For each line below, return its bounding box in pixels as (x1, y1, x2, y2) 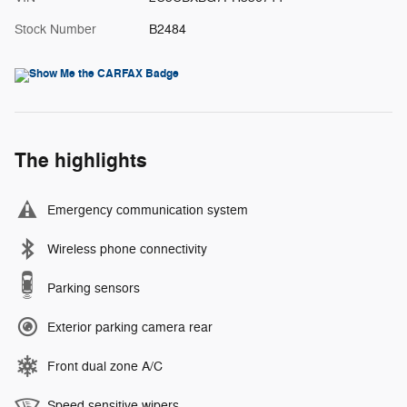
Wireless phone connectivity (47, 242, 207, 258)
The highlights (15, 148, 147, 174)
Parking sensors (47, 281, 140, 297)
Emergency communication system (47, 203, 248, 219)
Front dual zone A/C (47, 359, 163, 375)
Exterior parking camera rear (47, 320, 213, 336)
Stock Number (15, 22, 96, 38)
